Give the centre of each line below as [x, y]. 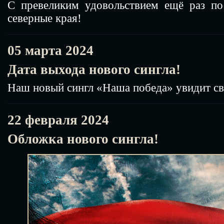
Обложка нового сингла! [83, 139]
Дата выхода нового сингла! [94, 69]
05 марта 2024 [50, 50]
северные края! [44, 18]
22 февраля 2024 [58, 120]
